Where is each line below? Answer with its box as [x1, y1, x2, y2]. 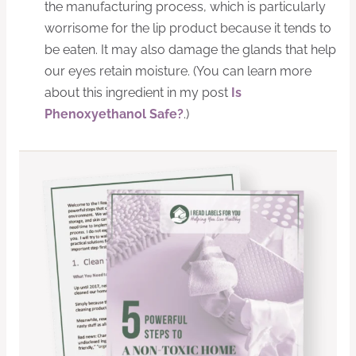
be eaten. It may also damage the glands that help [44, 42, 336, 58]
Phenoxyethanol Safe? [44, 106, 184, 122]
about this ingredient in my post [44, 85, 231, 101]
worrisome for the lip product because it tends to [44, 21, 331, 37]
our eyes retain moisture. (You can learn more [44, 64, 311, 79]
